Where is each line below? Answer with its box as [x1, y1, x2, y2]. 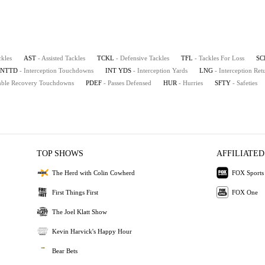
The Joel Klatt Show [52, 208, 108, 215]
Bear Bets [52, 247, 78, 254]
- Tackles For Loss [195, 54, 244, 62]
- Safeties [232, 79, 257, 86]
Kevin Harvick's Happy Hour [52, 227, 132, 235]
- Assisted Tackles [38, 54, 85, 62]
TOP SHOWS [37, 149, 84, 158]
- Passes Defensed [104, 79, 151, 86]
